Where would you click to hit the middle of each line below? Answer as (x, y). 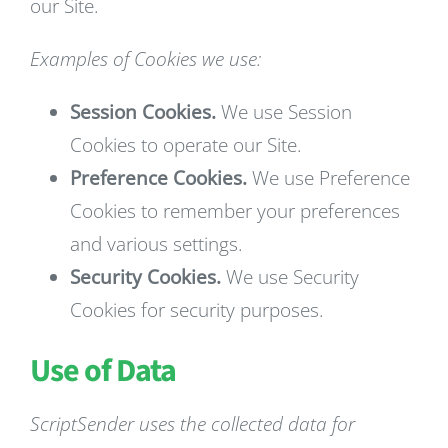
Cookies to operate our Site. (186, 145)
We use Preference (328, 178)
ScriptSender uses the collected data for (192, 424)
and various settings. (156, 244)
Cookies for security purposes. (197, 310)
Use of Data (103, 371)
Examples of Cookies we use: (145, 59)
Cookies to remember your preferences (235, 211)
